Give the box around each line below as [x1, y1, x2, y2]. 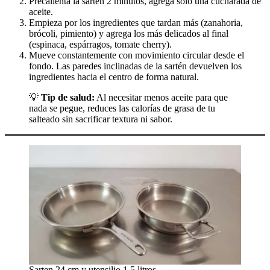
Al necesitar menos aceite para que [95, 92, 228, 103]
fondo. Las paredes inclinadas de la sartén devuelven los [29, 61, 242, 72]
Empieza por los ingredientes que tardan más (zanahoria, [29, 17, 243, 28]
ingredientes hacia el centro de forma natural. [29, 72, 199, 83]
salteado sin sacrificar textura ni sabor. [29, 114, 172, 125]
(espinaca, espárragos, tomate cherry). [29, 39, 172, 50]
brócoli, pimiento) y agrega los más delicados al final [29, 28, 228, 39]
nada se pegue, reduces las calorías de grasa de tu [29, 103, 215, 114]
